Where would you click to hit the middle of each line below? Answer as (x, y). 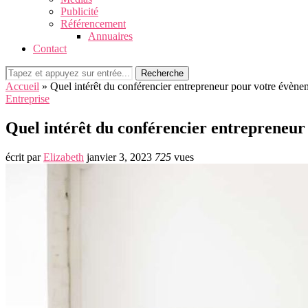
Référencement (93, 24)
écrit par (24, 157)
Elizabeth (64, 157)
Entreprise (27, 99)
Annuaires (110, 36)
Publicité (79, 11)
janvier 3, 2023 (119, 157)
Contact (50, 48)
